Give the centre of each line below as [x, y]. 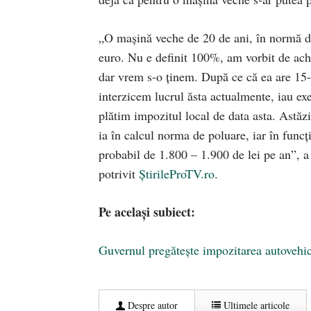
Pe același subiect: [147, 211]
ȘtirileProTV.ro [175, 173]
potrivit [117, 173]
